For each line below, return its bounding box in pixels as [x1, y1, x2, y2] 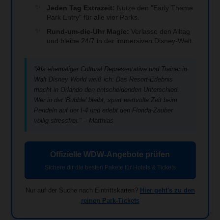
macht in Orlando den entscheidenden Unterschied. [33, 85, 179, 93]
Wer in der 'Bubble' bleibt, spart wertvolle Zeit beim [33, 96, 177, 104]
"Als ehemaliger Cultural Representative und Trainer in [33, 65, 187, 73]
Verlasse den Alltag [129, 27, 190, 35]
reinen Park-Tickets [81, 196, 139, 204]
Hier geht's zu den [139, 186, 195, 194]
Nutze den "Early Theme [114, 3, 193, 12]
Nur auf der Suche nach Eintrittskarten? [25, 186, 140, 194]
